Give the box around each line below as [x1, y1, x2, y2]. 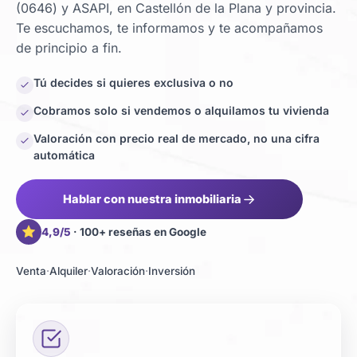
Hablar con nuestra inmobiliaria [62, 192, 241, 206]
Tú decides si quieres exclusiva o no [33, 76, 233, 89]
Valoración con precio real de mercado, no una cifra [33, 131, 320, 145]
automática [33, 148, 95, 162]
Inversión [148, 265, 195, 277]
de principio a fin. [16, 40, 122, 56]
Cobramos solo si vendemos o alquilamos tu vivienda [33, 104, 329, 117]
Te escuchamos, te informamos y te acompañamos [16, 20, 323, 36]
